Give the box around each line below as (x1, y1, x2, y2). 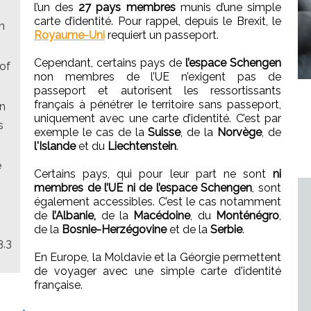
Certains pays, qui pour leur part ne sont (34, 167, 273, 180)
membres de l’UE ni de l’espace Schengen (34, 180, 253, 194)
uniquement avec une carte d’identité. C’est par (34, 111, 281, 125)
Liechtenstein (108, 139, 176, 153)
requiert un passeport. (105, 28, 219, 42)
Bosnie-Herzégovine (62, 222, 167, 236)
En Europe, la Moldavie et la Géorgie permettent (34, 250, 281, 264)
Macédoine (133, 208, 191, 222)
